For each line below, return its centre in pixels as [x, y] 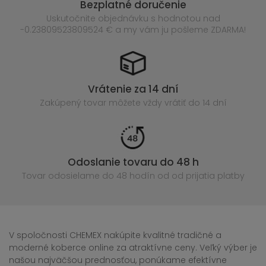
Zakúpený [61, 103]
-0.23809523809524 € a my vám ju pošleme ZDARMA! [133, 30]
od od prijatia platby [201, 176]
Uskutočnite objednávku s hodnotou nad [133, 18]
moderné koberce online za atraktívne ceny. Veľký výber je [133, 248]
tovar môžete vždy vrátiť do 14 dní [155, 103]
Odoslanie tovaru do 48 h [133, 162]
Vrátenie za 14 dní [133, 89]
